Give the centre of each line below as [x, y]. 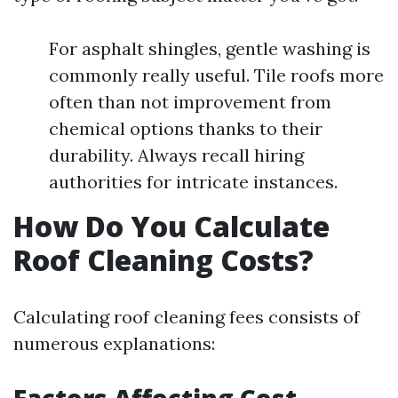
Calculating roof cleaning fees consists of [187, 317]
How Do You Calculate [171, 226]
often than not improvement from [190, 102]
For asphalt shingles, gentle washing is [210, 48]
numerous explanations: [114, 343]
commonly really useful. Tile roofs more [216, 75]
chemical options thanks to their [186, 128]
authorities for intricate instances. [193, 182]
